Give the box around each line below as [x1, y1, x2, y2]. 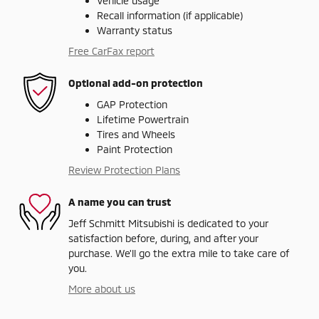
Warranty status [97, 23, 172, 36]
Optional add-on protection [68, 77, 203, 90]
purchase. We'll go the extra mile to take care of [68, 246, 289, 259]
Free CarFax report [68, 44, 155, 57]
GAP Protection [97, 98, 167, 110]
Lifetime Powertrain [97, 113, 189, 125]
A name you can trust [68, 196, 171, 209]
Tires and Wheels [97, 127, 175, 140]
